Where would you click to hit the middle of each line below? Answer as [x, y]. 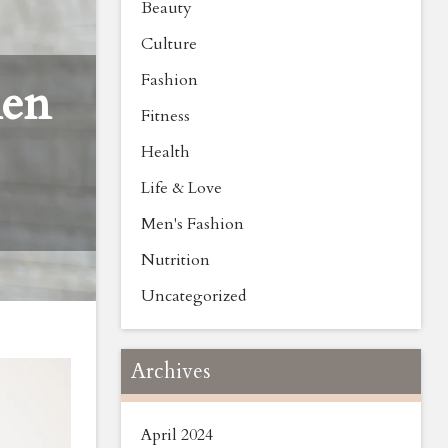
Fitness [165, 116]
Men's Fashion [192, 224]
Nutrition [175, 260]
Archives [171, 371]
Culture [169, 44]
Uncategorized [193, 296]
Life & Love [181, 188]
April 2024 [177, 435]
